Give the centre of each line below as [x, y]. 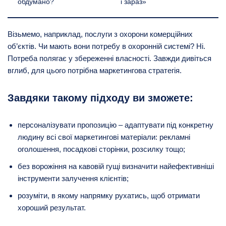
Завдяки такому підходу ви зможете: [100, 98]
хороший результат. [52, 207]
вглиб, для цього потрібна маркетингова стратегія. [95, 70]
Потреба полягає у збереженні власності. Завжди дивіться [109, 58]
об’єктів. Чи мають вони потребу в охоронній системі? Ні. [106, 46]
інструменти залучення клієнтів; [73, 178]
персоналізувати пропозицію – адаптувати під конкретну [116, 125]
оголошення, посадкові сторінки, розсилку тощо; [101, 149]
